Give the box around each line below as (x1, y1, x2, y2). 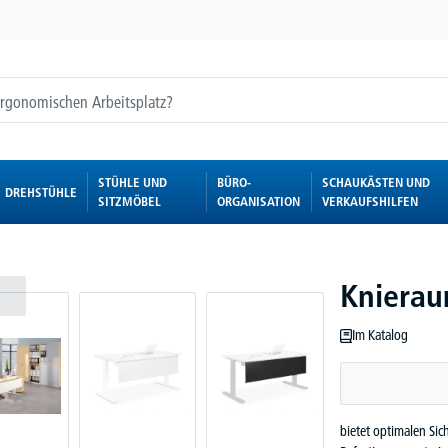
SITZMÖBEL (97, 193, 161, 209)
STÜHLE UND (97, 174, 167, 190)
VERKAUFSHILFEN (322, 193, 419, 209)
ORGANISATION (216, 193, 300, 209)
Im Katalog (352, 326, 409, 344)
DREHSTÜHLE (4, 183, 77, 200)
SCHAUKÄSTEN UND (322, 174, 431, 190)
